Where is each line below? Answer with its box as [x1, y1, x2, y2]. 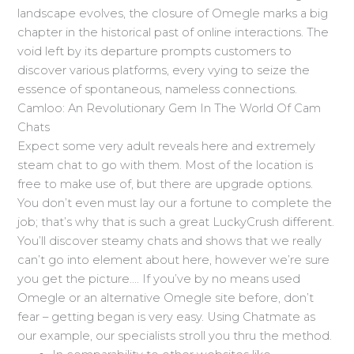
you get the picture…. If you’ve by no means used [17, 271, 301, 286]
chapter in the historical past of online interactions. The [17, 24, 330, 40]
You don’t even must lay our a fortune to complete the [17, 195, 333, 210]
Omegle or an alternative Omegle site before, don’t [17, 290, 314, 305]
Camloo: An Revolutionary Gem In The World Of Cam [17, 100, 322, 115]
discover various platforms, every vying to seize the [17, 62, 311, 77]
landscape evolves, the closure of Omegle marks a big [17, 6, 329, 21]
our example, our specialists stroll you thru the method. [17, 328, 333, 343]
